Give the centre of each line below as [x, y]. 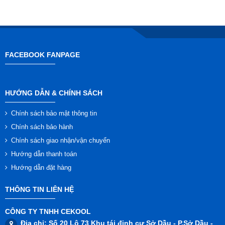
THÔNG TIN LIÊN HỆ [39, 189]
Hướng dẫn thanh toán [44, 154]
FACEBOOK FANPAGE [42, 54]
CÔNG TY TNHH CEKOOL [48, 211]
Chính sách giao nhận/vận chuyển [61, 140]
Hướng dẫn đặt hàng [41, 167]
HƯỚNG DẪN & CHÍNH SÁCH [54, 93]
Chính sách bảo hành [42, 127]
